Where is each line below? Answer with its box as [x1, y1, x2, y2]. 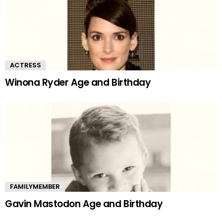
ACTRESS [10, 60, 41, 70]
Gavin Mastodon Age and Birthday [5, 197, 163, 211]
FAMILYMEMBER [10, 182, 60, 192]
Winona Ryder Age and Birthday [5, 76, 151, 90]
